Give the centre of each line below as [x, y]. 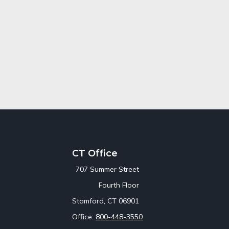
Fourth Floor [119, 185]
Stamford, [89, 201]
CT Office [95, 153]
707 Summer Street [108, 169]
